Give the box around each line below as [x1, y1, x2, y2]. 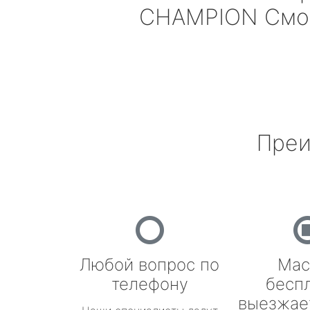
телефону [111, 274, 188, 294]
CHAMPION [139, 3, 258, 30]
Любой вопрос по [80, 255, 219, 275]
